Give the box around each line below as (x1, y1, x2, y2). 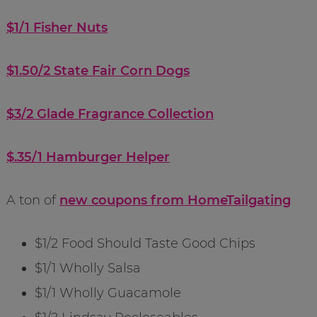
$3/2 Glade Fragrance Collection (6, 105, 214, 122)
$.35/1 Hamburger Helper (6, 149, 170, 165)
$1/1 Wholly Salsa (34, 260, 141, 276)
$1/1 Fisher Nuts (6, 19, 108, 35)
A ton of (6, 192, 59, 208)
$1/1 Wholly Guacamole (34, 284, 181, 301)
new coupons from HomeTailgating (59, 192, 291, 208)
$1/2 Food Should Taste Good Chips (34, 235, 255, 251)
